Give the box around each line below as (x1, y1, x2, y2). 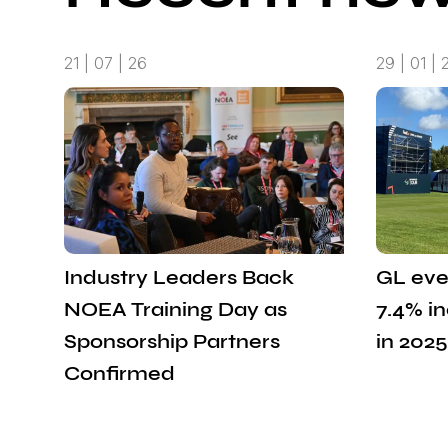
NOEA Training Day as (64, 296, 287, 322)
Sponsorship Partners (64, 328, 280, 354)
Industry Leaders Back (64, 264, 294, 290)
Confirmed (64, 360, 175, 386)
